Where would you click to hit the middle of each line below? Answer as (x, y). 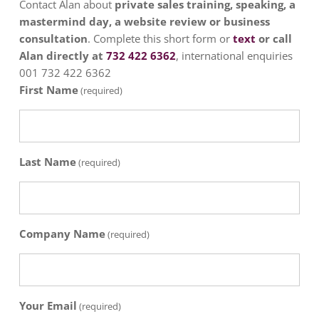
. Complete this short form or (160, 38)
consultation (53, 38)
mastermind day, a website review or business (144, 21)
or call (273, 38)
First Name (48, 90)
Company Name (62, 234)
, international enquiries (234, 56)
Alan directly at (62, 56)
